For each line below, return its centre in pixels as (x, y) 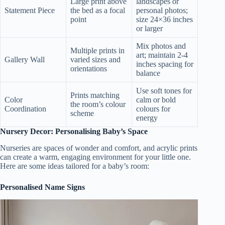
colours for (153, 109)
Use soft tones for (164, 91)
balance (148, 73)
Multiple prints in (97, 51)
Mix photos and (161, 46)
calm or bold (156, 100)
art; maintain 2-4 (162, 55)
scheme (82, 114)
